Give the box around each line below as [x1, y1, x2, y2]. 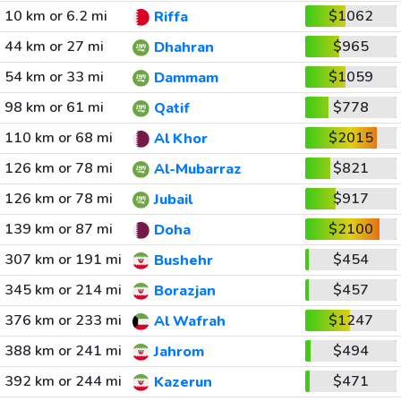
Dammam [153, 68, 218, 89]
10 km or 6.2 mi [4, 6, 107, 26]
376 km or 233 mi [4, 311, 122, 330]
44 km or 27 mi [4, 37, 104, 56]
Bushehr [153, 251, 213, 271]
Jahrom [153, 342, 204, 363]
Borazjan [153, 281, 216, 302]
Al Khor [153, 129, 208, 149]
